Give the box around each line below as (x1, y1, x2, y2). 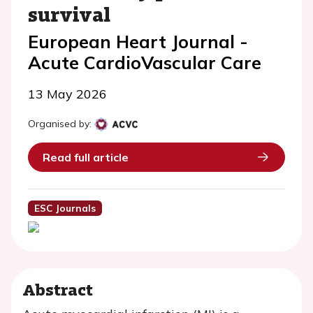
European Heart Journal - (28, 31, 248, 52)
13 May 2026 (28, 86, 107, 102)
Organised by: (28, 117, 92, 130)
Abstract (22, 277, 93, 301)
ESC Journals (34, 202, 96, 214)
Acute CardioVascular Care (28, 52, 261, 73)
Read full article (43, 150, 129, 164)
